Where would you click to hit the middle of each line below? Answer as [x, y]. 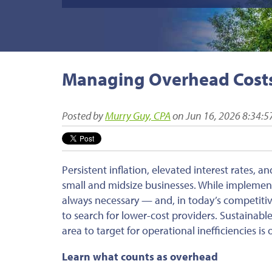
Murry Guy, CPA [138, 115]
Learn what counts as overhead [140, 256]
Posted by [83, 115]
